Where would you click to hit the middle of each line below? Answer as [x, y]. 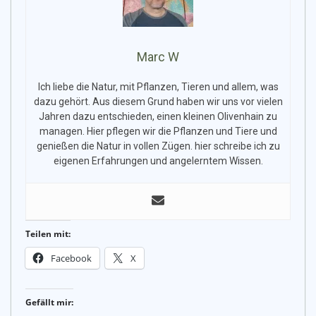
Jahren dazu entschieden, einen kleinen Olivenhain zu [158, 117]
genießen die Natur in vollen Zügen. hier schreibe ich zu [158, 146]
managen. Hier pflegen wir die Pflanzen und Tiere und [158, 132]
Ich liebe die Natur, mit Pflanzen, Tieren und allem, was [158, 87]
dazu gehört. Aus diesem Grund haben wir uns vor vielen [158, 102]
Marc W [158, 57]
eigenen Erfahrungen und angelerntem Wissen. [158, 161]
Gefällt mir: [49, 303]
